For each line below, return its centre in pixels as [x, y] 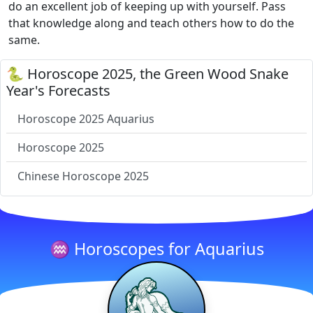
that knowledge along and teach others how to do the [151, 23]
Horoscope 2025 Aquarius [86, 119]
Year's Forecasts [58, 90]
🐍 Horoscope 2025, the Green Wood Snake [147, 74]
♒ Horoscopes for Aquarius [156, 249]
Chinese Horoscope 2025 [83, 176]
